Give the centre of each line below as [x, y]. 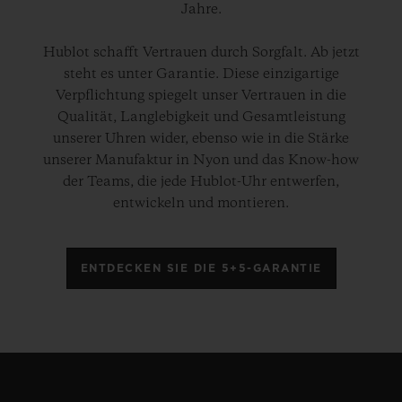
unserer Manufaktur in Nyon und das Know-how [201, 161]
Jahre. [201, 10]
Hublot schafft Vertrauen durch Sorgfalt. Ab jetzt [201, 53]
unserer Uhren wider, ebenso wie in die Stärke [201, 140]
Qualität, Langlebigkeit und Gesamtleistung [201, 118]
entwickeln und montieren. [201, 204]
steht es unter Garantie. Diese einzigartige [201, 75]
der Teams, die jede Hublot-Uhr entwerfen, [201, 183]
